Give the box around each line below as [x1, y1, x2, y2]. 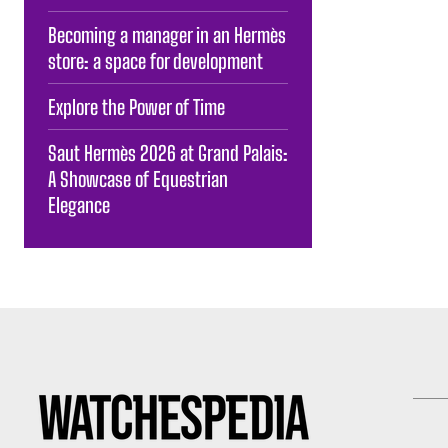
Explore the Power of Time [48, 94, 225, 119]
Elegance [48, 192, 110, 217]
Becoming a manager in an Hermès [48, 22, 286, 47]
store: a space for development [48, 48, 263, 73]
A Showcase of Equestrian [48, 166, 228, 191]
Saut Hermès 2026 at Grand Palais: [48, 140, 288, 165]
